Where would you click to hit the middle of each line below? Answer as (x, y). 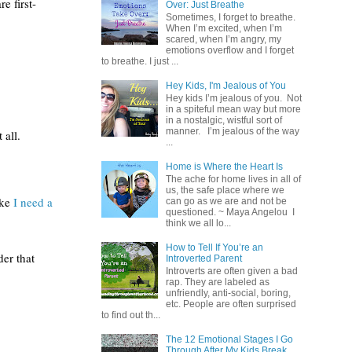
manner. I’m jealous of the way (232, 132)
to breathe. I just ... (140, 61)
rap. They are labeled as (217, 282)
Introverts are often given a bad (231, 271)
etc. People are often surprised (231, 304)
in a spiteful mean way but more (233, 110)
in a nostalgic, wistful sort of (224, 121)
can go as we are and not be (226, 202)
